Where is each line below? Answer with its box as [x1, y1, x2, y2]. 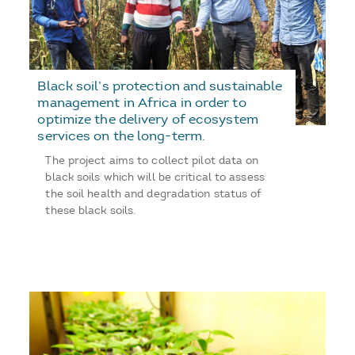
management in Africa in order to [37, 94, 246, 110]
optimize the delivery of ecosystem [37, 110, 258, 127]
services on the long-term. [37, 127, 206, 143]
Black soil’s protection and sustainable [37, 77, 283, 94]
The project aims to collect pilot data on [45, 153, 259, 167]
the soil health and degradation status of [45, 186, 261, 200]
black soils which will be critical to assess [45, 170, 265, 184]
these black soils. [45, 203, 136, 217]
